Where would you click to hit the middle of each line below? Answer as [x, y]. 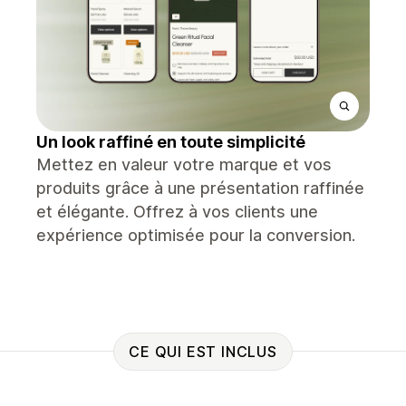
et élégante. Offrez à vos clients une [177, 212]
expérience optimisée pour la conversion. [196, 235]
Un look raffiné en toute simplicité [171, 142]
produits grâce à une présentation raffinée [200, 188]
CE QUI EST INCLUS [203, 351]
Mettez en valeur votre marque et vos [184, 164]
